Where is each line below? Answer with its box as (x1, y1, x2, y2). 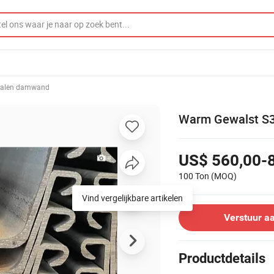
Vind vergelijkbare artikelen (81, 191, 183, 204)
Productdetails (179, 250, 265, 266)
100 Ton (179, 169, 209, 182)
